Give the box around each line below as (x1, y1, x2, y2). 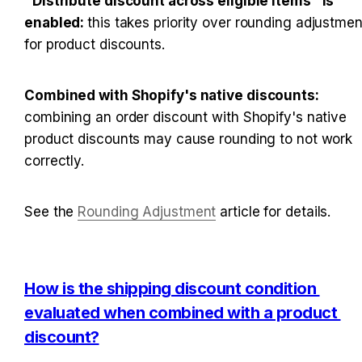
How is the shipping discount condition (24, 279, 316, 299)
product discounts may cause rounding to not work (24, 131, 353, 148)
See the (24, 204, 78, 221)
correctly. (24, 153, 85, 170)
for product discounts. (24, 36, 165, 53)
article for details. (216, 204, 331, 221)
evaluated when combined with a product (24, 303, 337, 323)
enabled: (24, 15, 88, 32)
